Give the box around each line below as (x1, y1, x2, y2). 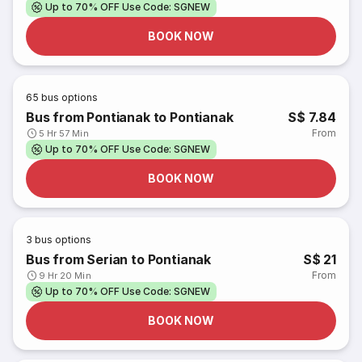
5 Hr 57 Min (39, 128, 89, 139)
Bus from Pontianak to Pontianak (26, 109, 234, 125)
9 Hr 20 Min (39, 270, 91, 281)
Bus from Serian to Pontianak (26, 251, 211, 267)
